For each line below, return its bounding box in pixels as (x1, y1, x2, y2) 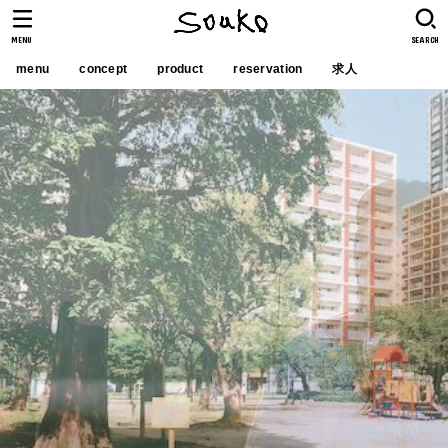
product (157, 63, 204, 76)
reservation (233, 63, 303, 76)
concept (79, 63, 128, 76)
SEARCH (410, 34, 441, 45)
